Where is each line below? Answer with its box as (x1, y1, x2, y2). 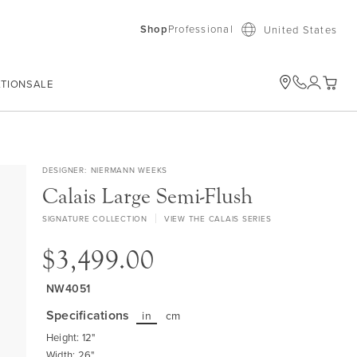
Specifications (45, 306, 130, 325)
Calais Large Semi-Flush (41, 183, 253, 210)
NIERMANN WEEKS (90, 164, 168, 176)
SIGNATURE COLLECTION (41, 213, 147, 225)
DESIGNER (41, 164, 84, 176)
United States (263, 22, 337, 37)
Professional (167, 22, 233, 36)
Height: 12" (45, 330, 96, 345)
